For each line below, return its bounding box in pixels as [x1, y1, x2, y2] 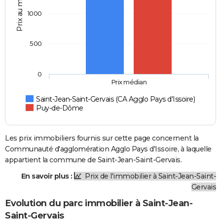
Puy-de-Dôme [36, 104, 83, 113]
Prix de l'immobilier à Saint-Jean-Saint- [83, 172, 216, 181]
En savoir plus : [21, 172, 73, 181]
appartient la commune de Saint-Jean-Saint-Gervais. [5, 155, 182, 165]
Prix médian [110, 78, 147, 86]
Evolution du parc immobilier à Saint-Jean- [5, 198, 192, 209]
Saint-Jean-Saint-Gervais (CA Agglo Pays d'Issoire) [36, 95, 195, 104]
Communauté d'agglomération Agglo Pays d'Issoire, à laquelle [5, 145, 212, 154]
